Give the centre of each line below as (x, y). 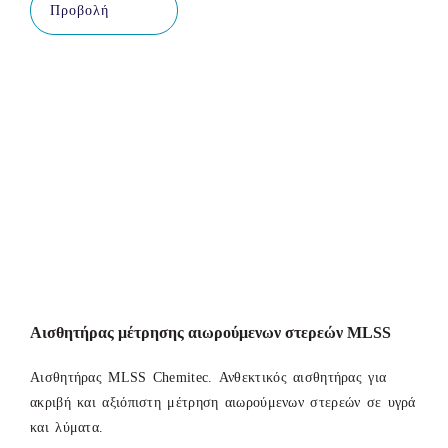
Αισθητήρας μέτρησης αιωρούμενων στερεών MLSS (210, 333)
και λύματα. (67, 428)
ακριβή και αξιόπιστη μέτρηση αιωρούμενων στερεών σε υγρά (223, 403)
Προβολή (79, 10)
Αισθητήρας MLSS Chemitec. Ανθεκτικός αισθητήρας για (208, 378)
